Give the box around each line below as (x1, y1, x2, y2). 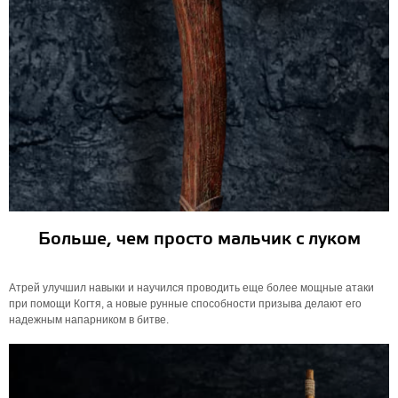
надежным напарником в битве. (9, 314, 169, 326)
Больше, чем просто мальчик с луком (37, 228, 361, 251)
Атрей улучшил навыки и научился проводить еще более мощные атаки (9, 282, 374, 294)
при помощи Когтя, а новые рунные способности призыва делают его (9, 298, 362, 310)
